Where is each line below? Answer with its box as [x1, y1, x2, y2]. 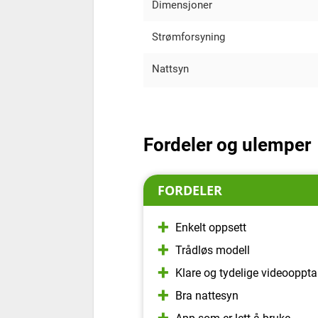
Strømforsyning [152, 30, 225, 43]
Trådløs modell [175, 243, 250, 257]
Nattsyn [152, 62, 189, 75]
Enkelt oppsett [175, 220, 246, 234]
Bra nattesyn [175, 288, 238, 302]
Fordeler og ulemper [143, 133, 311, 155]
